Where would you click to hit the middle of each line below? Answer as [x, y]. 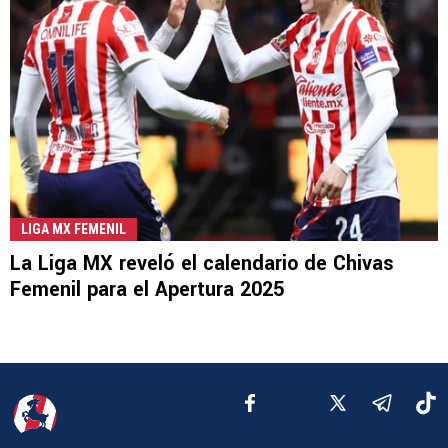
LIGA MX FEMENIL [73, 229]
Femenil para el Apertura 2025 [147, 290]
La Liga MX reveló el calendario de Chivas [202, 264]
